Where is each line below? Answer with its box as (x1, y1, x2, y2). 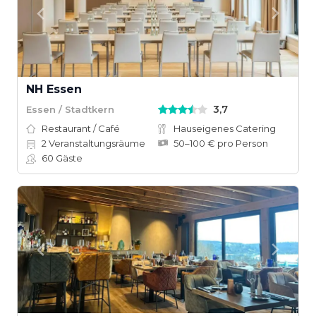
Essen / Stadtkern (26, 103, 114, 115)
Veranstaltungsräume (47, 138, 145, 149)
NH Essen (26, 83, 82, 96)
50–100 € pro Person (174, 138, 268, 149)
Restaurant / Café (42, 123, 120, 134)
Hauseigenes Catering (174, 123, 276, 134)
